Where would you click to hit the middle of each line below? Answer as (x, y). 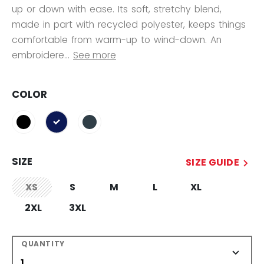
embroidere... (41, 55)
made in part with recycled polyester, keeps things (129, 24)
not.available (58, 195)
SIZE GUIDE (212, 162)
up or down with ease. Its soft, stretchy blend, (117, 9)
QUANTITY (43, 243)
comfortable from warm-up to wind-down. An (117, 39)
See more (95, 55)
